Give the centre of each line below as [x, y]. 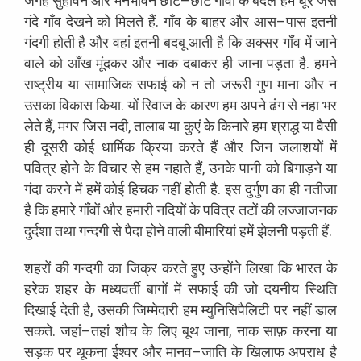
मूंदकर [112, 63]
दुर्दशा [38, 230]
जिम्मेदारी [156, 309]
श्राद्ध [284, 126]
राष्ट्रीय [44, 84]
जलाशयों [301, 147]
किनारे [234, 126]
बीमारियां [215, 230]
